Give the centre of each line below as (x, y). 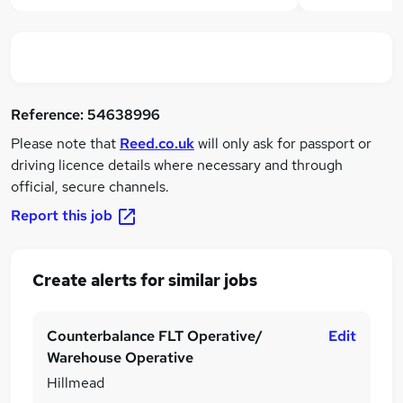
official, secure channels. (90, 187)
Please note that (65, 143)
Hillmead (76, 382)
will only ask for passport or (283, 143)
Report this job (62, 215)
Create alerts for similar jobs (145, 280)
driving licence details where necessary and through (177, 165)
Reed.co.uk (157, 143)
